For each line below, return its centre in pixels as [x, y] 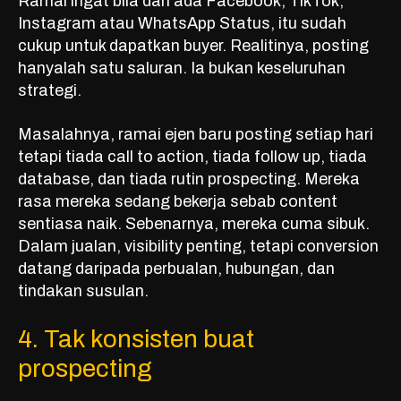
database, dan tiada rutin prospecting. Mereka [189, 179]
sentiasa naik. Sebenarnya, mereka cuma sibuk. [194, 224]
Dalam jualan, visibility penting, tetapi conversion [198, 247]
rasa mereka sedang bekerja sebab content [178, 202]
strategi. [50, 91]
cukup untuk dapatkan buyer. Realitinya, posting [193, 46]
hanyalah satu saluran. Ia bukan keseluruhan [182, 68]
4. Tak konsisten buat [136, 339]
